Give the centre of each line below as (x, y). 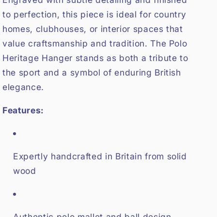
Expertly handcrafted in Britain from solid (100, 156)
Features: (23, 110)
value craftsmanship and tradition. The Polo (95, 43)
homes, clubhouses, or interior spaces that (93, 29)
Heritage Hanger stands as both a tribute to (95, 58)
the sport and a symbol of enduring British (92, 72)
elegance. (23, 87)
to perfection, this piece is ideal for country (94, 14)
